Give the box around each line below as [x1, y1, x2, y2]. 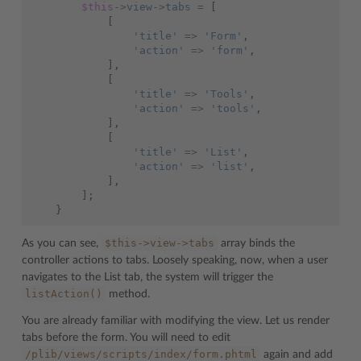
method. [106, 288, 150, 300]
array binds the [218, 237, 295, 249]
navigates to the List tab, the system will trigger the [22, 271, 273, 283]
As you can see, [22, 237, 102, 249]
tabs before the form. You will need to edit [22, 331, 230, 343]
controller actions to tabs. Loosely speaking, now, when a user [22, 254, 328, 266]
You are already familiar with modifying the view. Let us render [22, 314, 330, 326]
